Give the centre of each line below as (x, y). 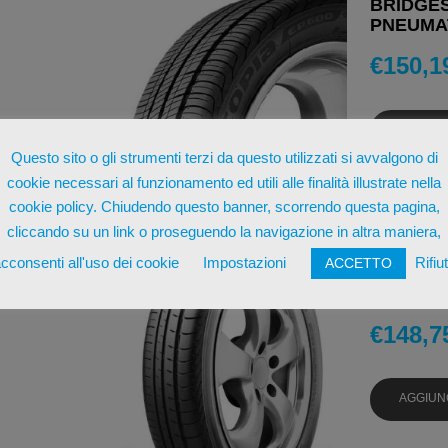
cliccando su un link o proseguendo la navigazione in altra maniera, (224, 231)
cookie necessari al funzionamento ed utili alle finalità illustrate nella (224, 182)
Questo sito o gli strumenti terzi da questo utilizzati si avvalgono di (224, 157)
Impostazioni (244, 262)
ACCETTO (358, 262)
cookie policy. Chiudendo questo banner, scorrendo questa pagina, (224, 207)
